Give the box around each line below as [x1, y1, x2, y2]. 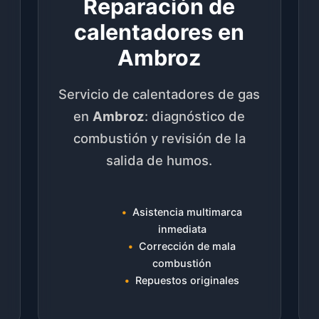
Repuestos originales [135, 274, 240, 287]
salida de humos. [106, 152, 213, 169]
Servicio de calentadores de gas [58, 86, 261, 103]
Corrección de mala [139, 240, 236, 253]
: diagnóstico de [145, 108, 246, 125]
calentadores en [74, 19, 245, 45]
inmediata [157, 223, 206, 236]
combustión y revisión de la [73, 130, 246, 147]
